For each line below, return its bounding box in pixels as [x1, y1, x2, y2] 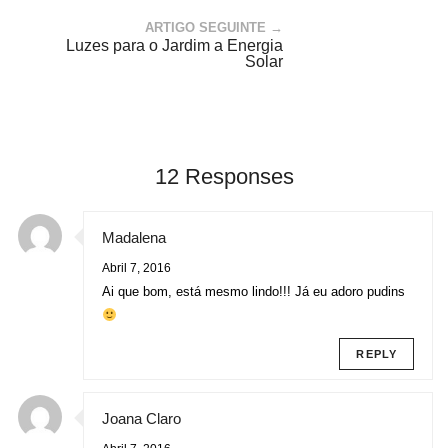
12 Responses [154, 164, 294, 189]
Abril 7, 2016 [102, 261, 171, 275]
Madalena [102, 229, 166, 246]
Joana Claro [102, 410, 181, 427]
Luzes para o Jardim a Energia [66, 37, 283, 54]
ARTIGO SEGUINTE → [145, 20, 283, 35]
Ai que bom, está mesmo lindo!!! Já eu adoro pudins [102, 284, 405, 299]
